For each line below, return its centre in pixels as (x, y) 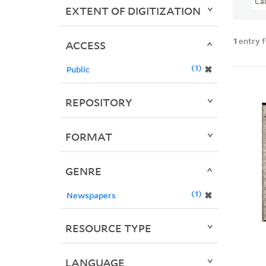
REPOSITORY (99, 102)
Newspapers (91, 195)
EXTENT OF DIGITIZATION (133, 11)
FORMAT (88, 137)
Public (78, 69)
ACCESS (85, 45)
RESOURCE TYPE (108, 228)
